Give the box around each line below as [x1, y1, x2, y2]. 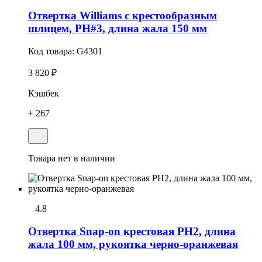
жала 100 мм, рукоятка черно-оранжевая [28, 237, 238, 250]
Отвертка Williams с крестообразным [28, 9, 217, 22]
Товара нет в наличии [28, 153, 115, 163]
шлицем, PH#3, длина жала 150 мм [28, 22, 207, 35]
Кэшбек [28, 88, 59, 98]
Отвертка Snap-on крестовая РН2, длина [28, 225, 236, 237]
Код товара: [28, 46, 77, 56]
